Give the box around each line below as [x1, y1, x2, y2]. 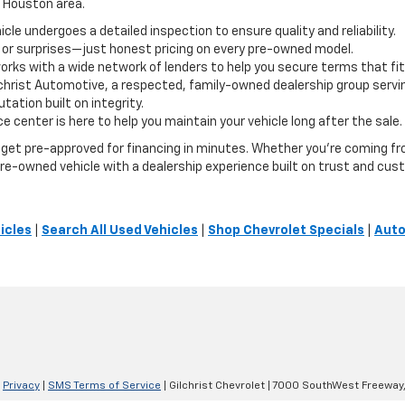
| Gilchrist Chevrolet [161, 381, 265, 392]
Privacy [3, 381, 40, 392]
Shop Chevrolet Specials [208, 224, 364, 237]
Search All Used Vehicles [42, 224, 198, 237]
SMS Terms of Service [48, 381, 161, 392]
